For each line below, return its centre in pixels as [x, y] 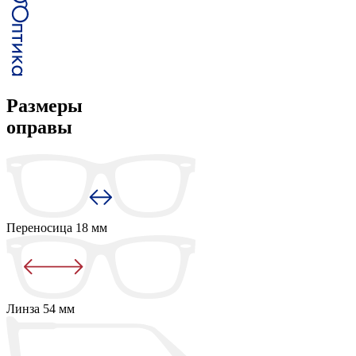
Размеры [44, 105]
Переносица [41, 227]
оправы [39, 127]
